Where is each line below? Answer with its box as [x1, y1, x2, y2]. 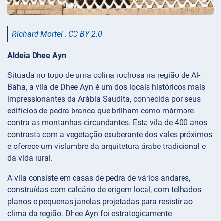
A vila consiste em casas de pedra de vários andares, [7, 173, 190, 183]
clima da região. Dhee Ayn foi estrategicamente [7, 209, 172, 219]
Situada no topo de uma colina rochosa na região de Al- [7, 71, 200, 80]
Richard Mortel [12, 29, 63, 39]
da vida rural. [7, 153, 53, 163]
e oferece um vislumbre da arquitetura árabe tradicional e [7, 142, 206, 151]
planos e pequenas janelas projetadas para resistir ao [7, 197, 193, 207]
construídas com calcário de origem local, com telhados [7, 185, 201, 195]
